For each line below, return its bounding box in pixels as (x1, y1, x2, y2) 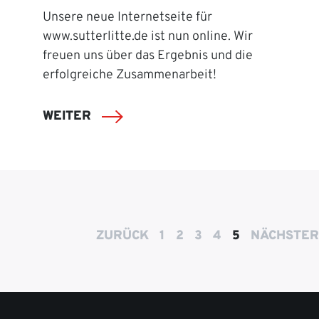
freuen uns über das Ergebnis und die (43, 47, 253, 64)
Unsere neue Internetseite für (43, 9, 212, 26)
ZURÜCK (96, 227, 149, 244)
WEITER (43, 108, 95, 125)
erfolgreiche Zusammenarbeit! (43, 66, 216, 83)
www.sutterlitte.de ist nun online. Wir (43, 28, 253, 45)
